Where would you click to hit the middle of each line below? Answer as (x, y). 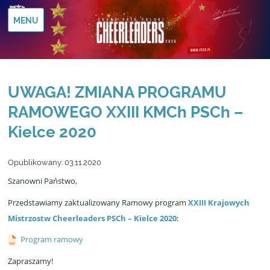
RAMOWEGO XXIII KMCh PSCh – (126, 112)
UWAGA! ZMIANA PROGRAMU (117, 92)
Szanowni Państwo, (42, 181)
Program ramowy (52, 240)
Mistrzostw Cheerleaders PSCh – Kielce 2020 (92, 218)
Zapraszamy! (30, 261)
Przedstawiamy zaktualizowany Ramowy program (98, 202)
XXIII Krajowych (219, 202)
